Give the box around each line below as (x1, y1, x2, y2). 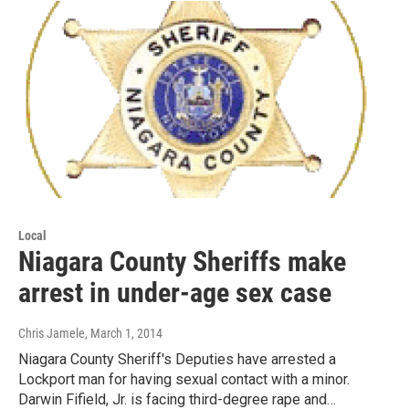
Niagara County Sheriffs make (18, 245, 346, 278)
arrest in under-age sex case (18, 276, 331, 309)
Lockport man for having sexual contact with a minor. (18, 370, 350, 388)
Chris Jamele (18, 325, 85, 341)
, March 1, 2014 (85, 325, 163, 341)
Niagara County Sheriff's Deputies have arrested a (18, 350, 336, 368)
